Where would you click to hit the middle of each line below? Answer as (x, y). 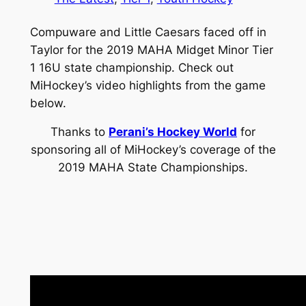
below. (48, 103)
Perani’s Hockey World (173, 132)
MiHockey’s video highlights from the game (148, 85)
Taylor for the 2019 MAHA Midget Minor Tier (151, 50)
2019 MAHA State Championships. (153, 168)
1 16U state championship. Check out (131, 67)
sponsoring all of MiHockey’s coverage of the (153, 150)
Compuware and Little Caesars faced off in (148, 32)
